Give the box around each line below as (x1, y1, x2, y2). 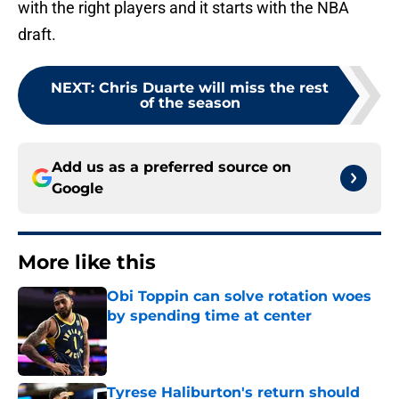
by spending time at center (107, 307, 312, 325)
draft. (18, 25, 56, 45)
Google (52, 180, 103, 198)
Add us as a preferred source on (52, 159, 291, 176)
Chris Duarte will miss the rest (99, 79, 329, 97)
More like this (18, 250, 156, 275)
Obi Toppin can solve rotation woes (107, 288, 371, 305)
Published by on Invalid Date (106, 326, 261, 341)
